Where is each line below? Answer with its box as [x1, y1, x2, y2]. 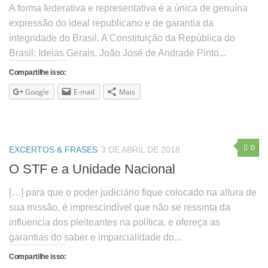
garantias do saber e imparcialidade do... [9, 232, 181, 243]
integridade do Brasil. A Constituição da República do [9, 32, 235, 43]
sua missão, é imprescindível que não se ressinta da [9, 202, 230, 213]
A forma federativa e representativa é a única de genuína [9, 2, 248, 13]
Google [25, 86, 49, 97]
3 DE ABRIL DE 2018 [101, 144, 180, 154]
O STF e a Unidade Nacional [9, 162, 175, 177]
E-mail [74, 86, 95, 97]
